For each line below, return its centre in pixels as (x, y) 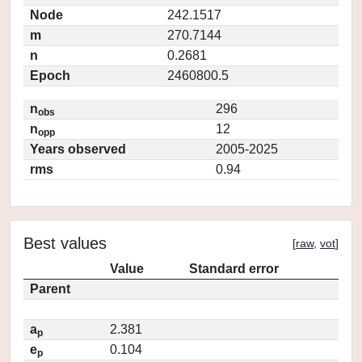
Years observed (78, 149)
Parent (50, 289)
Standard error (234, 269)
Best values (65, 243)
